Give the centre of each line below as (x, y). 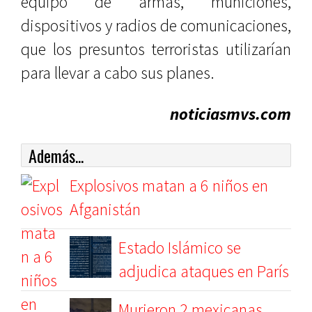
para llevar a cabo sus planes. (118, 73)
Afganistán (105, 209)
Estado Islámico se (180, 248)
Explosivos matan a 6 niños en (169, 186)
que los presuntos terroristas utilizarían (156, 49)
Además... (56, 155)
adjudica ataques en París (204, 271)
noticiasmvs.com (231, 114)
